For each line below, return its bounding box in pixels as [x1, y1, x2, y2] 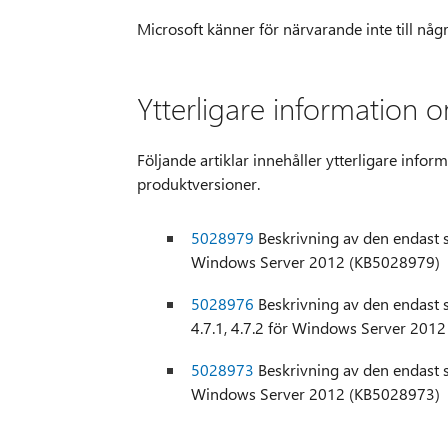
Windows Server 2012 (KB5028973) [190, 383, 440, 405]
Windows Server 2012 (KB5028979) [190, 251, 440, 273]
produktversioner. [136, 173, 260, 195]
